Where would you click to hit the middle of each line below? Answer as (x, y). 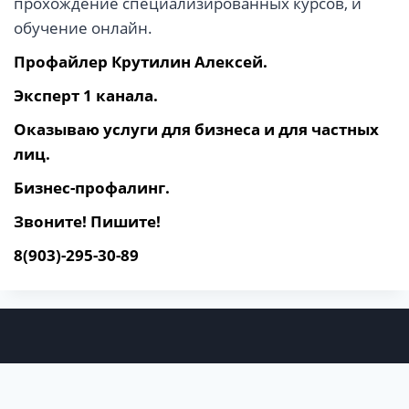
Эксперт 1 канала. (86, 96)
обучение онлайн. (83, 28)
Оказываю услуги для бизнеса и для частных (196, 130)
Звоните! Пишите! (87, 222)
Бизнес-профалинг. (92, 188)
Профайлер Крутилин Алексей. (141, 62)
